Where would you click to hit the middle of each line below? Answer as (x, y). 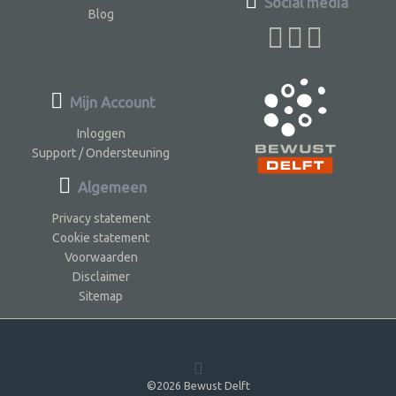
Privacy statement (101, 218)
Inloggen (101, 133)
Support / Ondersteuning (101, 152)
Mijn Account (110, 102)
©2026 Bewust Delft (198, 386)
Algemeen (111, 187)
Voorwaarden (101, 257)
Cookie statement (101, 237)
